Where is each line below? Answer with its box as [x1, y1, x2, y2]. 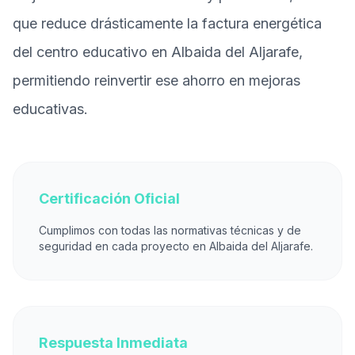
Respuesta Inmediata [39, 334, 188, 351]
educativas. [13, 101, 88, 117]
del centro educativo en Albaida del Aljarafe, [13, 44, 303, 60]
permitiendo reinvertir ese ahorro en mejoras [13, 72, 300, 89]
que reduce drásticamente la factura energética [13, 15, 322, 32]
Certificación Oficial [39, 190, 180, 207]
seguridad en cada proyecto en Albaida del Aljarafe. [39, 239, 313, 253]
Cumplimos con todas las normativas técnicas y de [39, 223, 301, 237]
